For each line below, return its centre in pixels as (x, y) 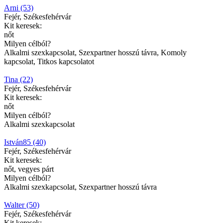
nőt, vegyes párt (29, 169)
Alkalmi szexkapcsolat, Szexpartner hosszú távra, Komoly (95, 53)
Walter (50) (22, 205)
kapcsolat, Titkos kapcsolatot (49, 62)
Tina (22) (18, 80)
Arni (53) (19, 8)
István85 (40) (25, 142)
